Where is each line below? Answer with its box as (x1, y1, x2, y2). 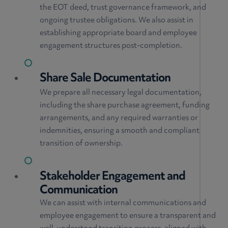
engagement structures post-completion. (40, 38, 182, 54)
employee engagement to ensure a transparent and (40, 208, 216, 224)
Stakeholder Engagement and (40, 165, 185, 189)
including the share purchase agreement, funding (40, 98, 210, 114)
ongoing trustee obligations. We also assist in (40, 12, 193, 28)
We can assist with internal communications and (40, 195, 206, 212)
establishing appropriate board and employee (40, 25, 197, 41)
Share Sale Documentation (40, 67, 170, 91)
